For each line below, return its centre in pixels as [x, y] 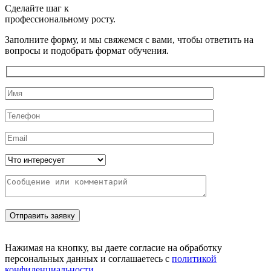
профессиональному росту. [60, 19]
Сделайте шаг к [37, 8]
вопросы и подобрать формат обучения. [87, 50]
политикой [194, 259]
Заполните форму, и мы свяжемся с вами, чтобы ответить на [129, 39]
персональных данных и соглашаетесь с [88, 259]
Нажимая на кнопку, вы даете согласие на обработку [113, 248]
